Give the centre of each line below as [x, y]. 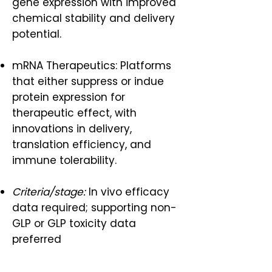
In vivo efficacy [127, 192]
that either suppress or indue [88, 81]
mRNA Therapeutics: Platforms [92, 66]
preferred [38, 239]
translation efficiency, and [82, 144]
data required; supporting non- [94, 208]
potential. [38, 34]
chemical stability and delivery [93, 18]
